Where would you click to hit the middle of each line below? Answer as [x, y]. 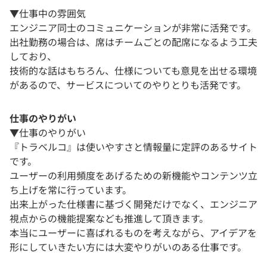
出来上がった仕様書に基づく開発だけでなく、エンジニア [133, 204]
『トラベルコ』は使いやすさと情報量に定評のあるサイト [133, 146]
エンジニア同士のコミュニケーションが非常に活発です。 [133, 27]
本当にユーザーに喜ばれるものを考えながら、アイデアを [133, 232]
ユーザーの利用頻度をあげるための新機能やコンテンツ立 [133, 175]
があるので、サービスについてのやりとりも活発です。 [128, 84]
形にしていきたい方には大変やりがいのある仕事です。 [128, 246]
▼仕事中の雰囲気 [48, 13]
